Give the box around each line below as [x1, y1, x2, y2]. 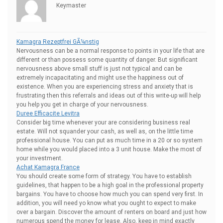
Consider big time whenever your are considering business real [16, 119, 190, 126]
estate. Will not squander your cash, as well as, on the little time [16, 128, 193, 135]
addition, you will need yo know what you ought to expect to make [16, 200, 196, 207]
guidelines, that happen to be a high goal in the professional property [16, 182, 204, 189]
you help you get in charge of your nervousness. [16, 101, 148, 108]
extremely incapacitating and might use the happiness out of [16, 74, 184, 81]
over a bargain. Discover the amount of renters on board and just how [16, 209, 207, 216]
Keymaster [56, 2, 86, 9]
